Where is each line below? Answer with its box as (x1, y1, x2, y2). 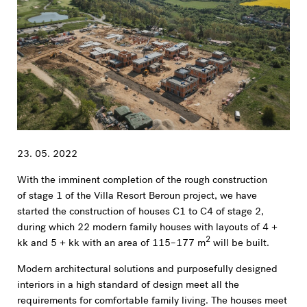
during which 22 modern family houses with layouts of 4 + (16, 222, 278, 234)
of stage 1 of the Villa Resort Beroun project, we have (16, 191, 257, 202)
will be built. (210, 238, 269, 249)
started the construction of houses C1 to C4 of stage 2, (16, 206, 264, 218)
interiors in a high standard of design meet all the (16, 280, 239, 292)
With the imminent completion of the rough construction (16, 175, 267, 186)
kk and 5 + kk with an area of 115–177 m (16, 238, 206, 249)
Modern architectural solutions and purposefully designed (16, 265, 278, 276)
